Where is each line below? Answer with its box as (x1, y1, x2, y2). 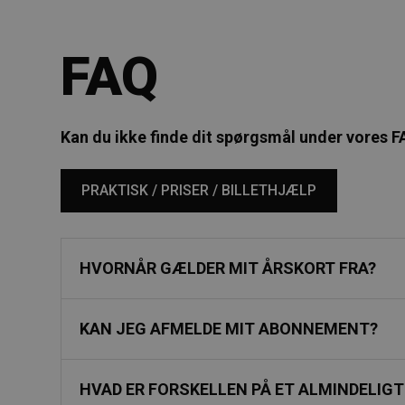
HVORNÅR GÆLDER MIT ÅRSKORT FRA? (80, 259, 377, 278)
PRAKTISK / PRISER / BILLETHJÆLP (81, 182, 317, 199)
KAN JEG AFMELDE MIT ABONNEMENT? (80, 319, 379, 338)
